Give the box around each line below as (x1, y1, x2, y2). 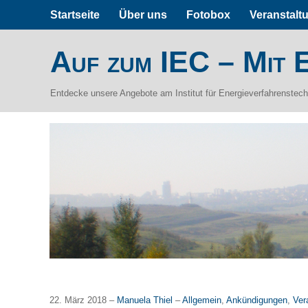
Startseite (50, 8, 100, 21)
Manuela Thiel (117, 294, 175, 305)
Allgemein (182, 294, 221, 305)
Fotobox (186, 8, 231, 21)
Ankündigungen (226, 294, 287, 305)
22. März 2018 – (49, 294, 117, 305)
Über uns (119, 8, 168, 21)
